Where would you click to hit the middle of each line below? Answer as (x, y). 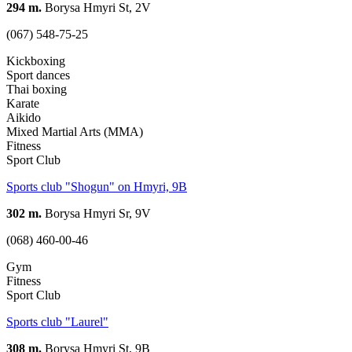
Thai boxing (37, 89)
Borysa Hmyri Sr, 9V (96, 213)
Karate (23, 103)
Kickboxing (36, 60)
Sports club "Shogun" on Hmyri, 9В (97, 186)
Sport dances (38, 75)
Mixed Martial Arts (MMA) (75, 131)
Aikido (24, 117)
